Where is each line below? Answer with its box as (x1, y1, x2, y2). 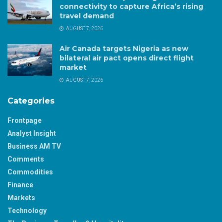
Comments (7, 155, 44, 163)
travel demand (59, 11, 114, 20)
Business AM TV (7, 142, 61, 150)
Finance (7, 180, 33, 189)
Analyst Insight (7, 129, 56, 137)
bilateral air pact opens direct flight (59, 53, 194, 62)
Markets (7, 193, 35, 202)
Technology (7, 206, 47, 215)
